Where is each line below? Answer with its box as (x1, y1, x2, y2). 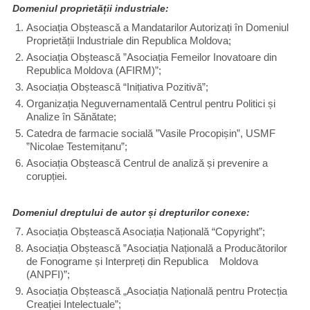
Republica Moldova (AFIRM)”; (26, 65, 161, 76)
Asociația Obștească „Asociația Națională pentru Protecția (26, 286, 287, 297)
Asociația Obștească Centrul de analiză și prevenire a (26, 158, 268, 169)
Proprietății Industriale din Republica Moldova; (26, 35, 231, 46)
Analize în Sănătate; (26, 111, 116, 122)
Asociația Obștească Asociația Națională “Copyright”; (26, 226, 265, 237)
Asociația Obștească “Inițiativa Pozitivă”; (26, 82, 208, 93)
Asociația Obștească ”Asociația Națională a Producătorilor (26, 243, 287, 254)
